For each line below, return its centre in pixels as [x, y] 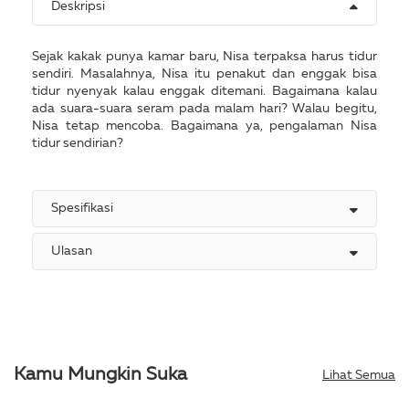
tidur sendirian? [78, 143]
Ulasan [72, 251]
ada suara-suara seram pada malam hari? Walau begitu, [204, 108]
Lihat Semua [359, 375]
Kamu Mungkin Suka [100, 375]
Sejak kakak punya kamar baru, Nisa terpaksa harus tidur [204, 56]
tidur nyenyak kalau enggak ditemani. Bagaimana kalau [204, 91]
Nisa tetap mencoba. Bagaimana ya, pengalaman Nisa [204, 126]
